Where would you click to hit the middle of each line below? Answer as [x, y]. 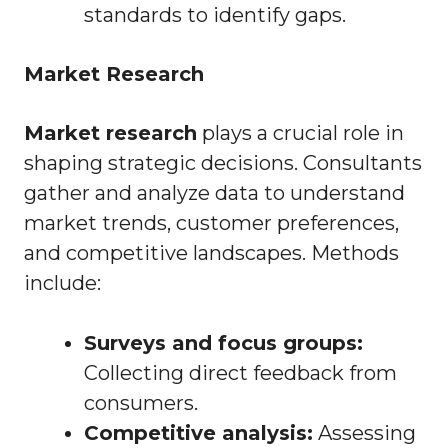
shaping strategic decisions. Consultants [223, 163]
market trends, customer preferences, [211, 223]
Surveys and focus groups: [223, 343]
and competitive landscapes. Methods [211, 253]
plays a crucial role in [300, 133]
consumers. [141, 403]
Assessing [364, 433]
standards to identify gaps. [215, 15]
